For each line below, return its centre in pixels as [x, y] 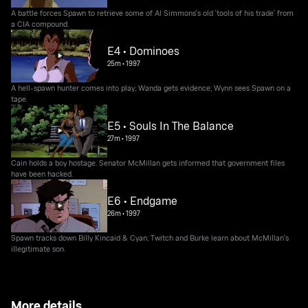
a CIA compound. [40, 23]
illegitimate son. [38, 248]
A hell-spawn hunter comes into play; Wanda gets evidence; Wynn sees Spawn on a [151, 87]
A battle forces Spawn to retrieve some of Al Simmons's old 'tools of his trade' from [153, 12]
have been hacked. [42, 173]
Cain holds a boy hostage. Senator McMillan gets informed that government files [148, 162]
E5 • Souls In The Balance [171, 126]
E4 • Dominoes [144, 51]
